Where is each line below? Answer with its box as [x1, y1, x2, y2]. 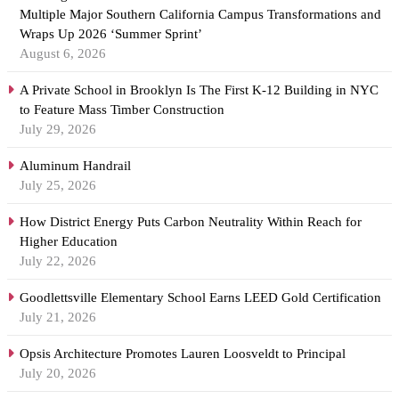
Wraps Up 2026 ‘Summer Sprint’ [20, 27, 206, 42]
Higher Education [20, 234, 121, 249]
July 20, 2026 [20, 366, 96, 381]
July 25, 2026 [20, 178, 96, 193]
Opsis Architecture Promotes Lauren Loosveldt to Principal [20, 346, 346, 362]
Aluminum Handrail [20, 159, 131, 174]
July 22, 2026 [20, 254, 96, 269]
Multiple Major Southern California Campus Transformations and [20, 7, 381, 22]
